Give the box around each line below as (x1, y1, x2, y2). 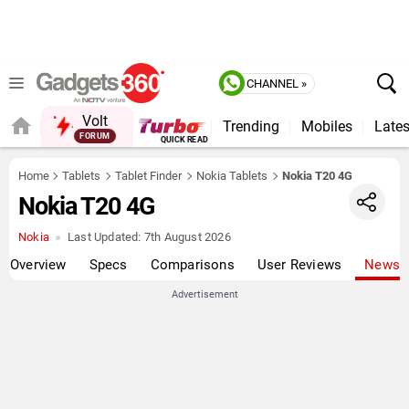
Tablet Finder (115, 169, 182, 183)
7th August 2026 (141, 230, 231, 244)
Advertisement (171, 288, 238, 300)
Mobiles (300, 118, 352, 135)
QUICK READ (161, 134, 209, 144)
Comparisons (150, 257, 235, 273)
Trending (222, 118, 279, 135)
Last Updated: (68, 230, 142, 244)
